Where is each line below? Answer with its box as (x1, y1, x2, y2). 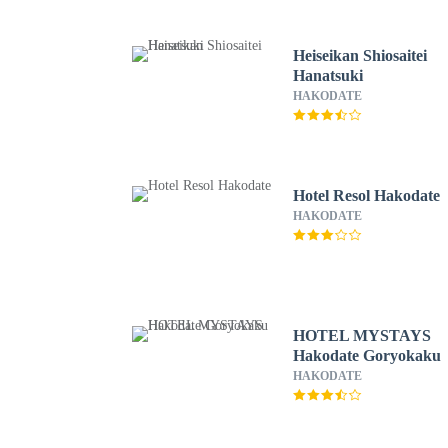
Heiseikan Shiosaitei (293, 47, 428, 64)
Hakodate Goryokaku (293, 347, 442, 364)
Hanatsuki (293, 67, 364, 84)
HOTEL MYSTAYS (293, 327, 432, 344)
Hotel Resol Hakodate (293, 187, 441, 204)
